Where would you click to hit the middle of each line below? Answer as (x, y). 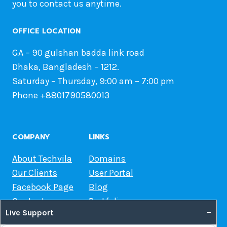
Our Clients (35, 173)
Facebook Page (43, 187)
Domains (107, 158)
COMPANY (31, 137)
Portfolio (106, 201)
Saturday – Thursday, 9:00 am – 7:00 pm (93, 81)
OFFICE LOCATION (46, 31)
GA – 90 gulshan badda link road (78, 52)
